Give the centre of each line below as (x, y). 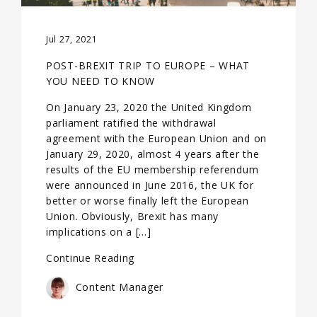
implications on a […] (99, 231)
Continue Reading (91, 258)
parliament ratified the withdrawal (131, 122)
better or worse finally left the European (148, 200)
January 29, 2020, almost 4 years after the (153, 154)
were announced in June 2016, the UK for (150, 185)
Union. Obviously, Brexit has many (133, 216)
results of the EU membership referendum (152, 169)
